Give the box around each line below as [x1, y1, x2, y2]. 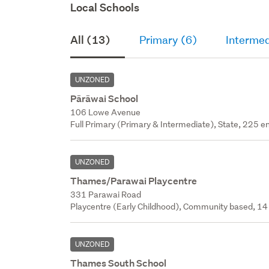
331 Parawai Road [70, 189, 142, 200]
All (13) [70, 32, 111, 47]
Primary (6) [139, 32, 198, 47]
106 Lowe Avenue [70, 106, 141, 118]
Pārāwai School [70, 92, 139, 105]
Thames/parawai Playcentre [70, 174, 198, 187]
